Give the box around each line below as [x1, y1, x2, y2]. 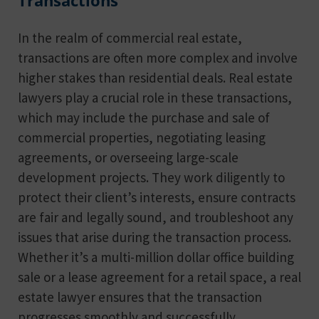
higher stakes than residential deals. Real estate [18, 69, 293, 87]
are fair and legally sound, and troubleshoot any [18, 209, 293, 226]
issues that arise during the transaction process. [18, 229, 291, 246]
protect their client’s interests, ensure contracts [18, 189, 296, 206]
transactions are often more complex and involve [18, 49, 298, 67]
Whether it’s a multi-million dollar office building [18, 249, 294, 266]
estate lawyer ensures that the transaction [18, 288, 262, 306]
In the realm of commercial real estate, [18, 29, 242, 47]
